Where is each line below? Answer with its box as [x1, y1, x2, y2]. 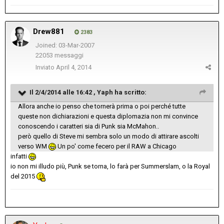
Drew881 [33, 26, 64, 36]
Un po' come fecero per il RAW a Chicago [56, 142, 176, 150]
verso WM [18, 142, 48, 150]
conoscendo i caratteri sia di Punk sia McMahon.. [18, 122, 159, 130]
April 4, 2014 [56, 63, 91, 71]
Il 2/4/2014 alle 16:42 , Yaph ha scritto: [29, 88, 146, 96]
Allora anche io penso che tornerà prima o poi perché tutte [18, 102, 185, 110]
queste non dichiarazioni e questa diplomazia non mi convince [18, 112, 198, 120]
